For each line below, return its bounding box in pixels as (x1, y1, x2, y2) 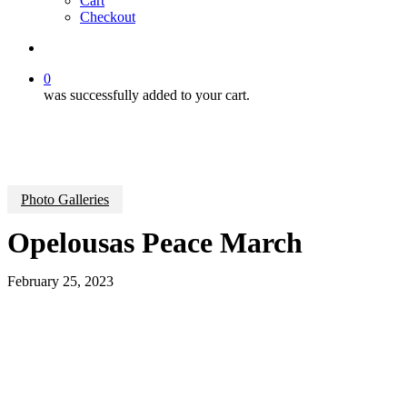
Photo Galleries (21, 191, 109, 207)
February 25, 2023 (7, 273, 114, 289)
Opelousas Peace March (7, 225, 303, 259)
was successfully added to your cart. (44, 87, 250, 103)
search (43, 39, 79, 55)
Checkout (80, 9, 135, 25)
